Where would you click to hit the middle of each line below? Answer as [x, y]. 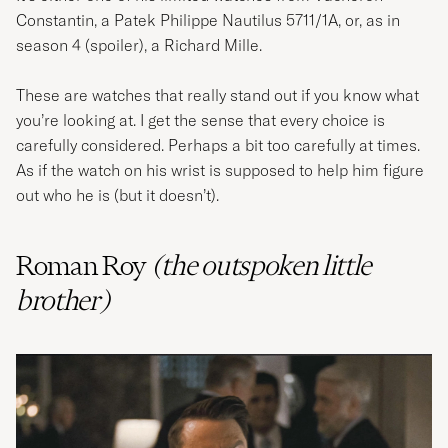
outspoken [262, 266]
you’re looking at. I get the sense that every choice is [200, 120]
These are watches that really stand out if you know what [217, 95]
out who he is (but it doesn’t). [117, 195]
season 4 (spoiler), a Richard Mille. [139, 45]
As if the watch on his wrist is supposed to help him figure [220, 170]
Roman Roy [84, 266]
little [347, 266]
